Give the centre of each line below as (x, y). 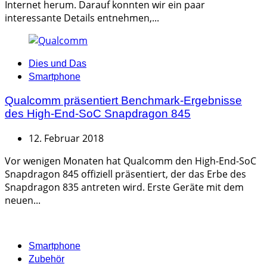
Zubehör (46, 259)
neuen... (23, 200)
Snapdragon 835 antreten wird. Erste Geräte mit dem (124, 187)
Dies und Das (58, 64)
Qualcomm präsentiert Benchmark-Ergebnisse (123, 101)
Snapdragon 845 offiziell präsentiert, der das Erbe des (125, 174)
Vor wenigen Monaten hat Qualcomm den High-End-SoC (131, 161)
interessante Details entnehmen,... (82, 18)
